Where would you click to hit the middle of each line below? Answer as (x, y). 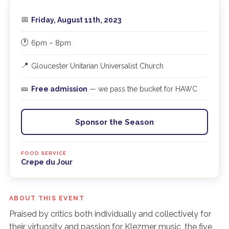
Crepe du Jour (47, 162)
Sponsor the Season (114, 122)
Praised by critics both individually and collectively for (110, 214)
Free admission (59, 89)
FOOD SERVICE (43, 153)
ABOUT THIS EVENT (47, 198)
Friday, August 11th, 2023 (76, 20)
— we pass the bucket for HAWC (142, 89)
